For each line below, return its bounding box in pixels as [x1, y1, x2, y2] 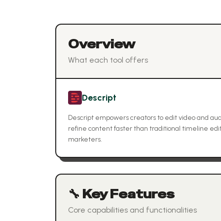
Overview [68, 37, 135, 52]
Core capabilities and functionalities [68, 205, 197, 215]
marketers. [68, 135, 102, 144]
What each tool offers [68, 55, 148, 65]
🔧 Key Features [68, 186, 175, 202]
